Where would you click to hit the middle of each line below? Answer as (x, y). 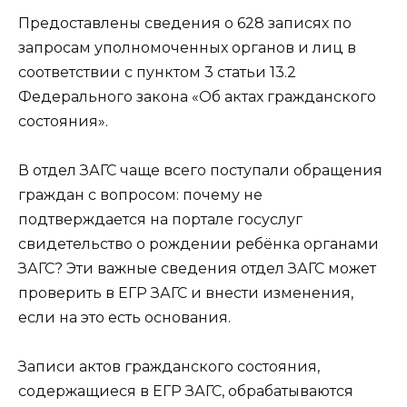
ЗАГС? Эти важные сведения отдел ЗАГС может (197, 269)
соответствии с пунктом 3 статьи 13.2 (157, 72)
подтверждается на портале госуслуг (160, 220)
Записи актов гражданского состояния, (169, 367)
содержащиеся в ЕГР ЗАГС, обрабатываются (186, 392)
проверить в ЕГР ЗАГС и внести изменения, (186, 293)
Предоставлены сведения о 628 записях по (185, 23)
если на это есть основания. (124, 318)
